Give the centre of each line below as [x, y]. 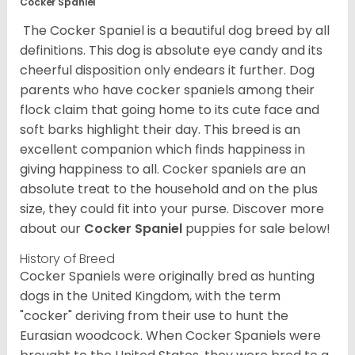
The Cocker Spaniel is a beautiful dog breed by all [175, 31]
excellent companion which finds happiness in [162, 150]
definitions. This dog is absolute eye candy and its [171, 51]
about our [52, 229]
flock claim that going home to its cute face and [170, 110]
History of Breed [67, 259]
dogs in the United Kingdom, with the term [150, 296]
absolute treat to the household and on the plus [169, 189]
